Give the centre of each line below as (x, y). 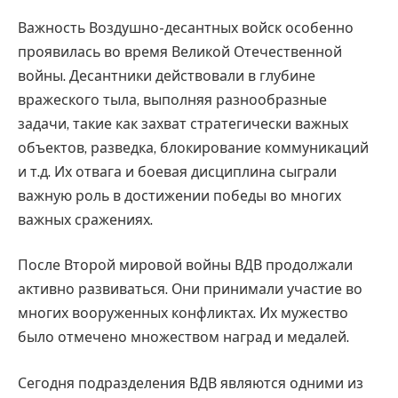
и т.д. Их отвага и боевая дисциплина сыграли (177, 171)
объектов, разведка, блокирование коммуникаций (193, 147)
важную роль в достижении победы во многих (179, 195)
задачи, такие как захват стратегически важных (183, 123)
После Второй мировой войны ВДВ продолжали (185, 266)
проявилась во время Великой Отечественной (180, 52)
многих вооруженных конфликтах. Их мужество (183, 314)
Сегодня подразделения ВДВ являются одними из (191, 383)
